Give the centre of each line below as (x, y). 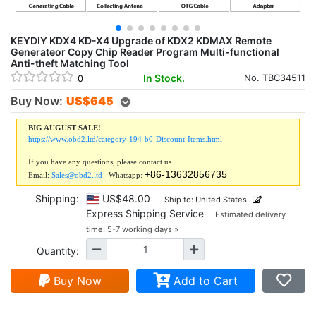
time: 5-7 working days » (132, 229)
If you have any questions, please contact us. (101, 162)
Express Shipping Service (151, 213)
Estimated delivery (250, 214)
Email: (40, 175)
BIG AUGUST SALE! (65, 128)
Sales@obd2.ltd (77, 175)
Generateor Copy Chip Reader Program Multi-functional (145, 52)
